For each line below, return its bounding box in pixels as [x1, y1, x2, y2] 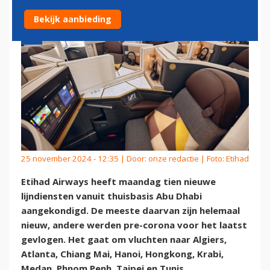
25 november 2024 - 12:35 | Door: [21, 152, 148, 164]
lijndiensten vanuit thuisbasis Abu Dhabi [21, 190, 202, 202]
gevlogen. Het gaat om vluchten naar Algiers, [21, 233, 227, 246]
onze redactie [148, 152, 199, 164]
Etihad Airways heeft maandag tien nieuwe [21, 175, 216, 188]
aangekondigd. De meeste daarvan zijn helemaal [21, 204, 240, 217]
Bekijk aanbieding [34, 13, 111, 25]
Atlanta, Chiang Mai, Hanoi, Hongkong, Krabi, [21, 248, 224, 260]
